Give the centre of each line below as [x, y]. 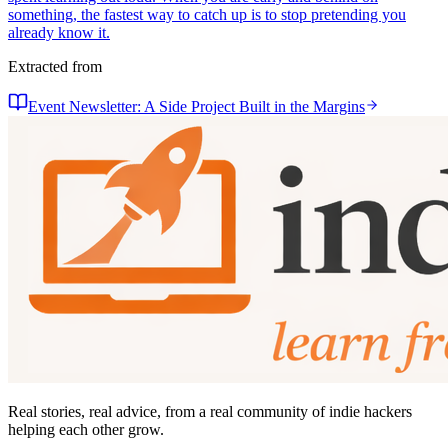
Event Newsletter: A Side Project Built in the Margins [196, 107]
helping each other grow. [86, 430]
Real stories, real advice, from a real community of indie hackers [210, 412]
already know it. [59, 33]
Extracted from [55, 67]
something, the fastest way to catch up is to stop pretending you [207, 15]
